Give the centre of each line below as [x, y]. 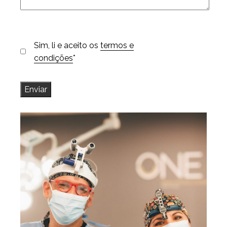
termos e [117, 45]
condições [54, 58]
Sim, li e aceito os [67, 45]
